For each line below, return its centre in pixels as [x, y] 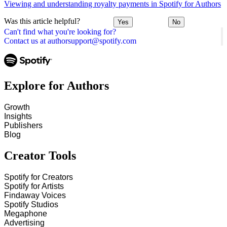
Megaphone [26, 214]
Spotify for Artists [34, 186]
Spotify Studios [31, 205]
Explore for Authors [56, 85]
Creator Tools [40, 156]
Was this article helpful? [42, 21]
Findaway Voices [35, 196]
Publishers [23, 125]
